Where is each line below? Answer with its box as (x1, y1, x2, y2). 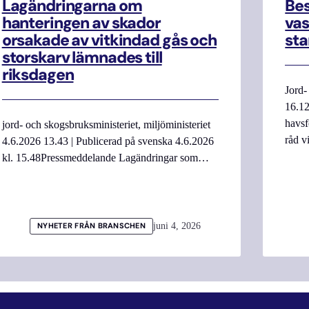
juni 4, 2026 (153, 220, 201, 231)
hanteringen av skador (1, 13, 161, 34)
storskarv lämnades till (1, 48, 162, 68)
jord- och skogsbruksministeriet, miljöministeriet (1, 118, 210, 130)
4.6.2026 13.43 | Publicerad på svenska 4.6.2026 (1, 134, 214, 147)
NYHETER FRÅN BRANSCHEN (37, 221, 146, 230)
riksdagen (1, 65, 74, 86)
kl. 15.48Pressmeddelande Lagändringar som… (1, 151, 209, 163)
